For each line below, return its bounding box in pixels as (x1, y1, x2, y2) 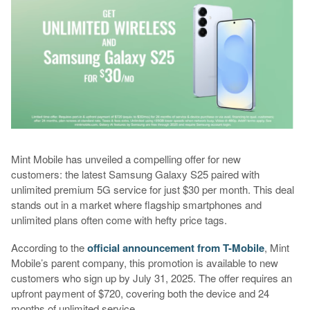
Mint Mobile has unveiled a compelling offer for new (10, 151, 241, 166)
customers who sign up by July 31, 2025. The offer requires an (10, 270, 292, 285)
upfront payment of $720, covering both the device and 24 (10, 285, 269, 300)
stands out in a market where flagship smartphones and (10, 197, 262, 212)
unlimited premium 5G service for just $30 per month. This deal (10, 181, 294, 197)
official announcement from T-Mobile (86, 239, 264, 255)
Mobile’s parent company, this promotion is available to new (10, 255, 278, 270)
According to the (10, 239, 87, 255)
